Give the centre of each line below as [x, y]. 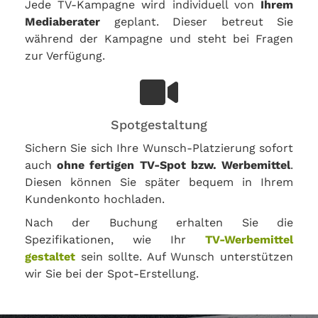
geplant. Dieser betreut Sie [197, 22]
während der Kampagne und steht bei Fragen [159, 39]
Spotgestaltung [159, 125]
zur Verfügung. [65, 56]
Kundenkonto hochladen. [95, 199]
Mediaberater [62, 22]
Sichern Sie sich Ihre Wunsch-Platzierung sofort [159, 148]
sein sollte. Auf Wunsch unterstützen [184, 257]
